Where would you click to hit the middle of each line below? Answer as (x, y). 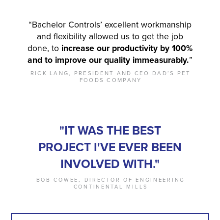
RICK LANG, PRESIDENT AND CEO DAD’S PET (110, 74)
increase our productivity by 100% (127, 48)
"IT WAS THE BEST (110, 131)
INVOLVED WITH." (110, 164)
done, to (44, 48)
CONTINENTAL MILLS (110, 187)
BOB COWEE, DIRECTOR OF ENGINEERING (111, 180)
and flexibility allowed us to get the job (110, 36)
